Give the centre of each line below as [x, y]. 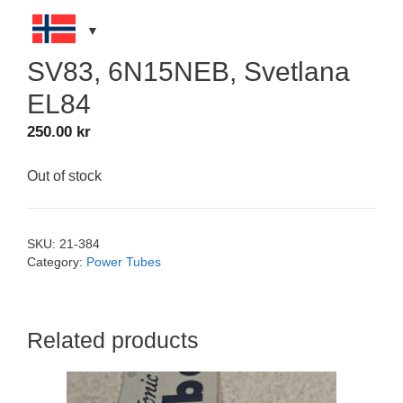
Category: [57, 262]
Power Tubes [124, 262]
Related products [113, 340]
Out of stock [64, 176]
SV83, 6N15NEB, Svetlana [188, 71]
